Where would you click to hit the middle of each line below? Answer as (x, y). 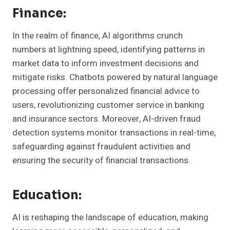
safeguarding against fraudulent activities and (101, 147)
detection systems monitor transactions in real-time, (114, 133)
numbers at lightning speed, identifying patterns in (109, 50)
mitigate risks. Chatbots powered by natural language (115, 78)
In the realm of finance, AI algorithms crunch (98, 36)
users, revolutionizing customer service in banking (108, 105)
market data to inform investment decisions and (106, 64)
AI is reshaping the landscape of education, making (110, 218)
